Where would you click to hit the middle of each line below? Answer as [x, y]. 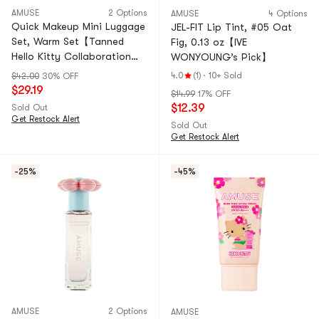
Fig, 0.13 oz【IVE [209, 42]
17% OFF [214, 94]
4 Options [288, 14]
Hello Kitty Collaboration [71, 56]
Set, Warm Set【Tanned [68, 41]
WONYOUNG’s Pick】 [221, 57]
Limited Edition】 [52, 71]
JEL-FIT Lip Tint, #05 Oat [231, 27]
